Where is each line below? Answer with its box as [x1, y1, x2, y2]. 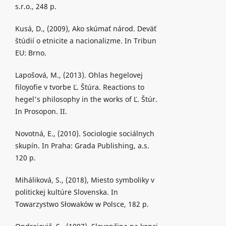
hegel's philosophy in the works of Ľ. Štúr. [15, 94, 157, 104]
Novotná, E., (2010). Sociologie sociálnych [15, 129, 154, 139]
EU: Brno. [15, 48, 46, 58]
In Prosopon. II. [15, 106, 67, 117]
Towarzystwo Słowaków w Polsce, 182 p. [15, 199, 149, 209]
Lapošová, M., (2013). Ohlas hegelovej [15, 70, 143, 80]
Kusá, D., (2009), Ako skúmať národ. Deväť [15, 24, 156, 34]
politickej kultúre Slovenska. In [15, 187, 118, 197]
